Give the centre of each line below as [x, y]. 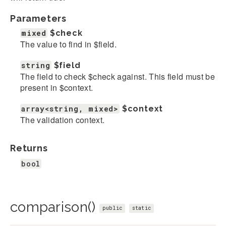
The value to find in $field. [68, 44]
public [112, 208]
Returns [29, 148]
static [142, 208]
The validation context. [63, 120]
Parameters [38, 18]
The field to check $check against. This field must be [118, 76]
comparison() [55, 207]
